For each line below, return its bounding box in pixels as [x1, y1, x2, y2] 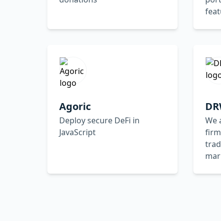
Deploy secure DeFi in [59, 114, 140, 126]
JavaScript [59, 126, 96, 138]
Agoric [59, 99, 91, 113]
